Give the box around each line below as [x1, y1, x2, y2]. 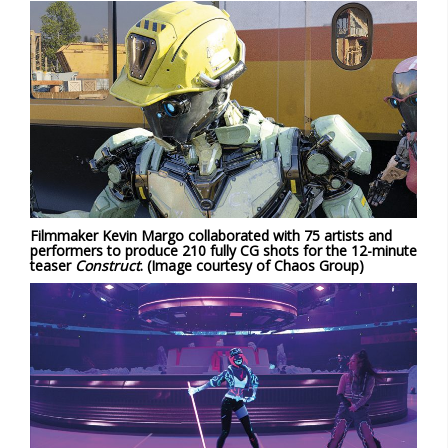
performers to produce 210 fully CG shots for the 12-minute [30, 241, 417, 261]
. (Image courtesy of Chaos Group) [140, 256, 364, 276]
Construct [75, 256, 140, 276]
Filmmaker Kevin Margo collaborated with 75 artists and [30, 226, 392, 246]
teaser [30, 256, 75, 276]
